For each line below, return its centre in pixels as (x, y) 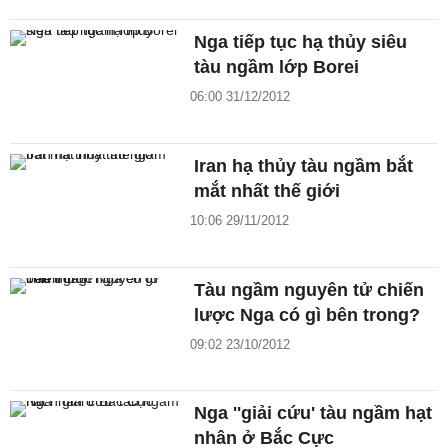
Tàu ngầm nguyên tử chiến (309, 289)
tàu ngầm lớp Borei (277, 67)
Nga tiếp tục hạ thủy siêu (301, 42)
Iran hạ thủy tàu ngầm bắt (304, 165)
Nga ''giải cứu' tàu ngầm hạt (313, 413)
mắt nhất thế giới (267, 190)
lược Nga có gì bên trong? (307, 314)
